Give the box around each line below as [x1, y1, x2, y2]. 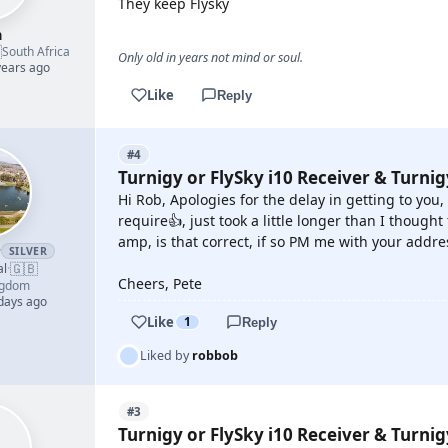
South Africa [2, 43, 70, 60]
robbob [192, 347, 238, 364]
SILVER [8, 244, 48, 258]
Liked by [140, 347, 192, 364]
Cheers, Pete [118, 274, 202, 293]
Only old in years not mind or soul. [118, 49, 303, 66]
